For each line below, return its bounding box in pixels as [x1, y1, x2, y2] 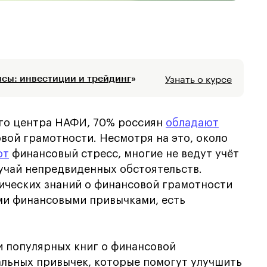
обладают [166, 117, 219, 128]
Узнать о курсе [165, 70, 232, 85]
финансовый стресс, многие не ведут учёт [9, 148, 239, 159]
